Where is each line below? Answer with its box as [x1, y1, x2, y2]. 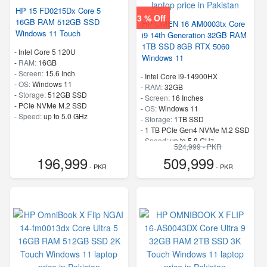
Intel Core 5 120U [18, 46, 76, 57]
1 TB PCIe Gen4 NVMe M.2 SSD [144, 125, 250, 135]
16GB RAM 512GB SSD [15, 16, 100, 27]
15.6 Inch [45, 68, 75, 78]
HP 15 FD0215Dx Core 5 [15, 5, 101, 16]
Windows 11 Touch [15, 27, 80, 39]
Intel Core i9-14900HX [144, 71, 218, 81]
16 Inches [171, 92, 203, 103]
